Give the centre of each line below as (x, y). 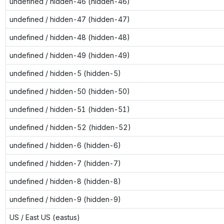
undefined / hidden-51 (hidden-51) (69, 109)
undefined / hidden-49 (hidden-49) (69, 55)
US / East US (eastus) (44, 217)
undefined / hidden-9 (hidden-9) (65, 199)
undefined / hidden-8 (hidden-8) (65, 181)
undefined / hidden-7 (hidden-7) (65, 163)
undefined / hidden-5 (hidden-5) (65, 73)
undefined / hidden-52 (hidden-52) (70, 127)
